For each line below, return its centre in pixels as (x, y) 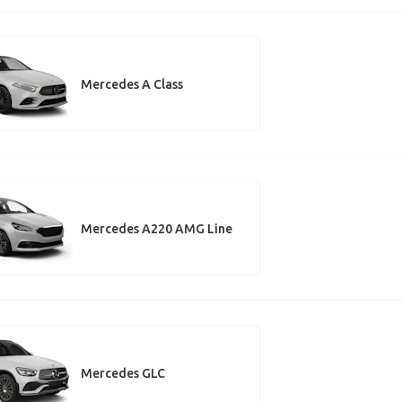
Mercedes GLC (122, 373)
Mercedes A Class (131, 84)
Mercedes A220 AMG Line (156, 228)
